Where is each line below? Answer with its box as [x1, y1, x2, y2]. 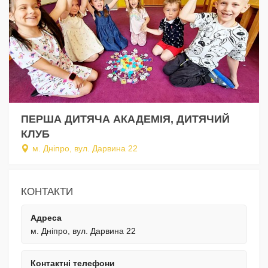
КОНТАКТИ [21, 185, 73, 197]
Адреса [31, 212, 62, 223]
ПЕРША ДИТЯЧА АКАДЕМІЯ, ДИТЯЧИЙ [21, 112, 230, 125]
